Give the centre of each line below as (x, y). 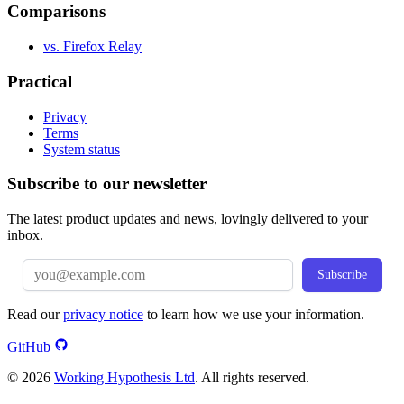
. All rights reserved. (252, 378)
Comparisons (56, 12)
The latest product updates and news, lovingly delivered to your (188, 219)
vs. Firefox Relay (92, 47)
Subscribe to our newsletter (107, 184)
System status (82, 149)
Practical (40, 81)
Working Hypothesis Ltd (124, 378)
